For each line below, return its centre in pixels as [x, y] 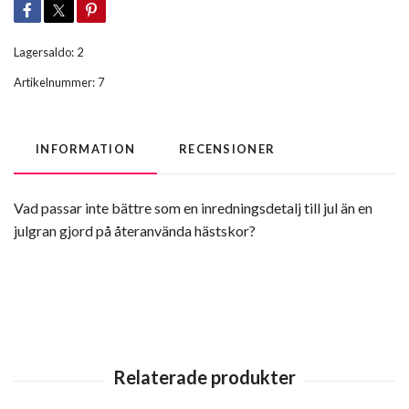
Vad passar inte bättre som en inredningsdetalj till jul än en [193, 207]
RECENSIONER [227, 148]
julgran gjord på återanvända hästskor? [135, 230]
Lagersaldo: [44, 52]
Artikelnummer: [54, 82]
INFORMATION [86, 148]
